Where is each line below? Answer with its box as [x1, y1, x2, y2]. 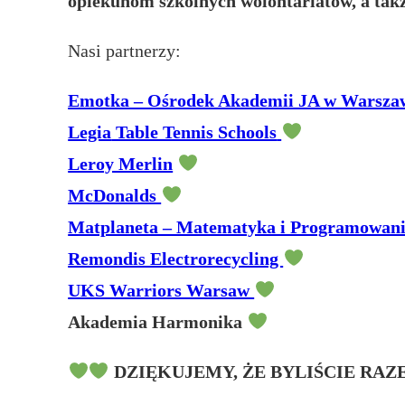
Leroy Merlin [68, 153, 174, 174]
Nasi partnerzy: [68, 40, 182, 61]
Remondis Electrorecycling [68, 248, 284, 268]
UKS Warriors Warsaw [68, 279, 255, 300]
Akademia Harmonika [68, 311, 243, 332]
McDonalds [68, 184, 162, 205]
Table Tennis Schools [111, 121, 278, 142]
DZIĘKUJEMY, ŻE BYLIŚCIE [108, 361, 360, 381]
